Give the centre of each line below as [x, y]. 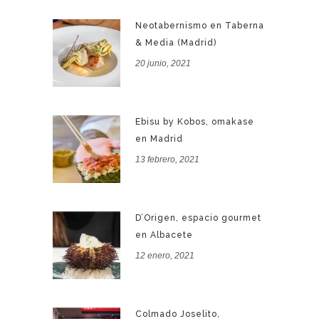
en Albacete [164, 235]
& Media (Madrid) [176, 43]
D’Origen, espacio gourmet [198, 218]
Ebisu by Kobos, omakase [195, 122]
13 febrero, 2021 [167, 160]
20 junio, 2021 [163, 64]
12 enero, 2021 [165, 256]
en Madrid [159, 139]
